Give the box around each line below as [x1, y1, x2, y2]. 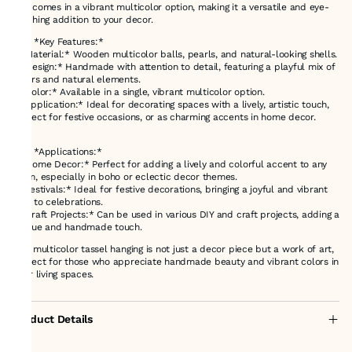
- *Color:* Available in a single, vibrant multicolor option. [13, 86, 265, 97]
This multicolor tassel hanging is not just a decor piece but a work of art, [13, 243, 335, 255]
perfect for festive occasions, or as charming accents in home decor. [13, 111, 316, 123]
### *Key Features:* [13, 35, 104, 47]
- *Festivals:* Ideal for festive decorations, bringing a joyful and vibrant [13, 183, 328, 195]
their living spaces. [13, 268, 94, 280]
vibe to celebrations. [13, 196, 103, 207]
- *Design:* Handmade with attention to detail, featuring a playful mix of [13, 60, 335, 72]
